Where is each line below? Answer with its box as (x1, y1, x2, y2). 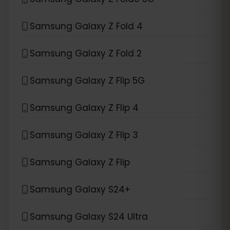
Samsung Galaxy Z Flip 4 (30, 101, 139, 114)
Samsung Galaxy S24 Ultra (30, 210, 148, 223)
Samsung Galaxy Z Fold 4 (30, 20, 143, 32)
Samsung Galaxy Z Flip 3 (30, 128, 138, 141)
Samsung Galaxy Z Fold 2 (30, 47, 142, 60)
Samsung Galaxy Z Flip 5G (30, 74, 145, 87)
